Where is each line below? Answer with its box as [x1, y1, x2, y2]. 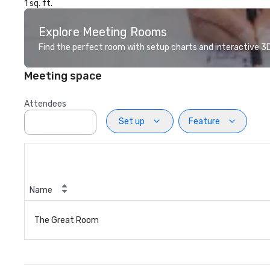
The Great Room [34, 215, 99, 225]
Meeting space [24, 69, 102, 83]
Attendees [24, 99, 66, 109]
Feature [189, 116, 220, 127]
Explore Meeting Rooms [39, 25, 167, 39]
